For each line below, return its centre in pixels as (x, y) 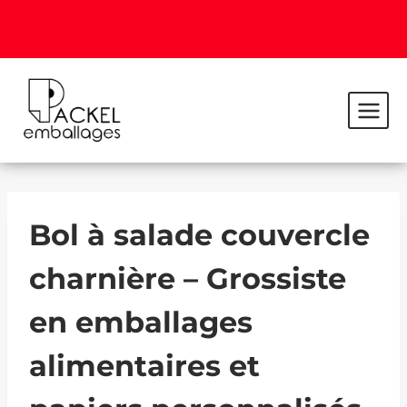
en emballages (141, 322)
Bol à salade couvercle (199, 235)
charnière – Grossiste (188, 278)
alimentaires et (144, 366)
